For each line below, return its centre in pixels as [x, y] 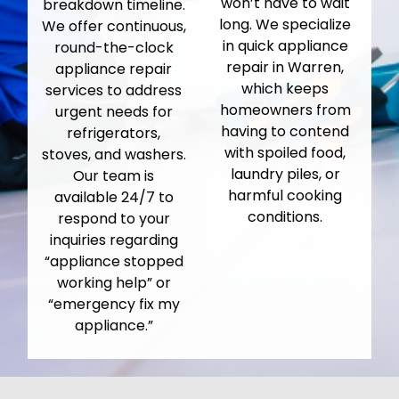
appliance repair [114, 69]
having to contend [285, 132]
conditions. [285, 217]
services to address [114, 91]
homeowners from [285, 110]
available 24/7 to [114, 198]
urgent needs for [114, 112]
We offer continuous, [114, 27]
